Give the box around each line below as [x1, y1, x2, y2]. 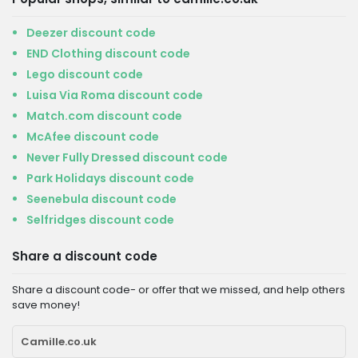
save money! [12, 297, 80, 312]
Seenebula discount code [26, 191, 177, 207]
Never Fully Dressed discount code [26, 149, 228, 165]
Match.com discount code [26, 108, 182, 124]
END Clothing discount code [26, 46, 190, 62]
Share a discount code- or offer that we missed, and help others [12, 282, 345, 297]
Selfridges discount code [26, 212, 174, 228]
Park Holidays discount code [26, 170, 194, 186]
